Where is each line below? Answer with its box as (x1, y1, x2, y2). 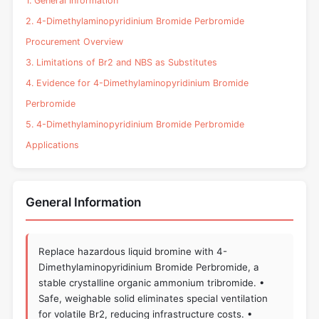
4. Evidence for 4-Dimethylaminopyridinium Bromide (26, 78, 249, 89)
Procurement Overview (26, 36, 123, 48)
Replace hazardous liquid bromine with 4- (38, 245, 228, 257)
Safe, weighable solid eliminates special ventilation (38, 292, 268, 304)
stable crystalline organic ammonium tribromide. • (38, 276, 265, 288)
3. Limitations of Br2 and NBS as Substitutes (26, 57, 217, 68)
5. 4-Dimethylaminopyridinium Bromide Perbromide (26, 119, 244, 130)
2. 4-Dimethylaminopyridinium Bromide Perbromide (26, 16, 244, 27)
